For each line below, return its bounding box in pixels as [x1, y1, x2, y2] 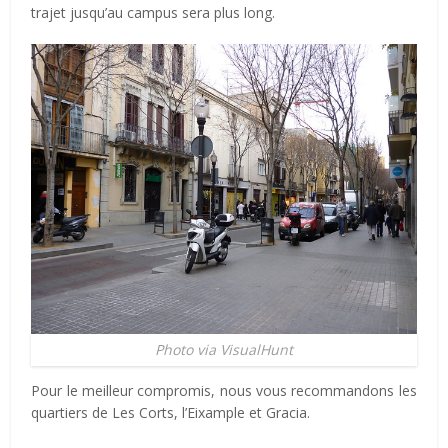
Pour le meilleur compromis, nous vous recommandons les [31, 380, 417, 400]
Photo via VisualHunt [155, 339, 293, 359]
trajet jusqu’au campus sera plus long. [31, 3, 276, 23]
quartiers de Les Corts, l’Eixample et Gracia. [31, 402, 311, 422]
